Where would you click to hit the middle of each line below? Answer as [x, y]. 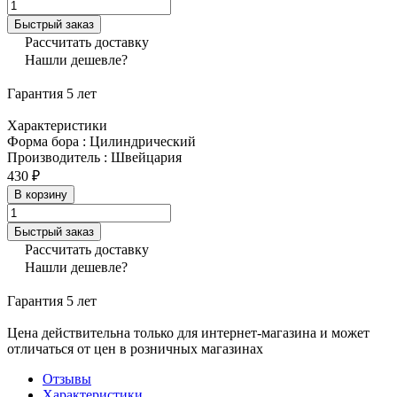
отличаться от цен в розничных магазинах [135, 348]
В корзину [41, 194]
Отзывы [67, 378]
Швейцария [146, 157]
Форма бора [45, 141]
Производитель [55, 157]
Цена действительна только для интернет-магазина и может [188, 332]
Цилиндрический [143, 141]
